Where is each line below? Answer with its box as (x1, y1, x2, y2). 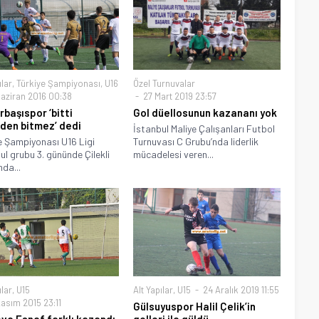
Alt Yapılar (133, 284, 174, 296)
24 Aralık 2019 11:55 (201, 284, 280, 296)
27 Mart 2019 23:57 (141, 90, 217, 103)
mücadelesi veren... (133, 148, 214, 161)
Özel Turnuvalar (133, 78, 196, 90)
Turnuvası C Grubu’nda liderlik (133, 135, 259, 148)
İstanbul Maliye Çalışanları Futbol (133, 122, 276, 135)
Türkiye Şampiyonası (16, 78, 100, 90)
